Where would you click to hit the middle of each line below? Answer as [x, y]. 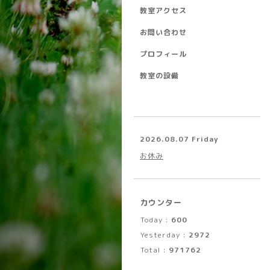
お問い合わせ [163, 32]
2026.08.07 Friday [179, 139]
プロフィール [163, 54]
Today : [156, 220]
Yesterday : [165, 235]
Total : [155, 250]
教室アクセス [163, 11]
